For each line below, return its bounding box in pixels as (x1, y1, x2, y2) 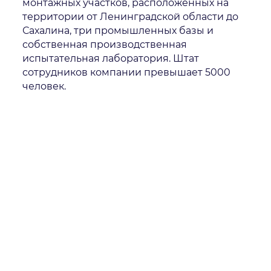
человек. (22, 80, 67, 92)
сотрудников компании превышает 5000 (22, 66, 231, 78)
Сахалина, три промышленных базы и (22, 24, 214, 36)
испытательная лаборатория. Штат (22, 52, 200, 64)
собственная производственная (22, 38, 188, 50)
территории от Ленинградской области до (22, 10, 239, 22)
